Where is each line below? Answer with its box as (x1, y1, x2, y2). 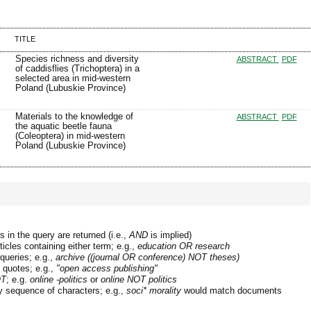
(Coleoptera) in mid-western (15, 131, 125, 142)
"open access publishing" (56, 263, 158, 274)
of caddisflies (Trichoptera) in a (15, 63, 140, 74)
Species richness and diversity (15, 53, 139, 65)
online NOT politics (101, 274, 177, 285)
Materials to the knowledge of (15, 111, 133, 122)
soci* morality (126, 285, 181, 296)
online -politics (30, 274, 87, 285)
